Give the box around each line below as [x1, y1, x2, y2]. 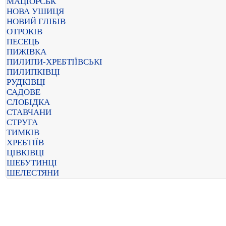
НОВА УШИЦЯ [7, 7, 64, 16]
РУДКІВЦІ [7, 77, 45, 87]
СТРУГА [7, 118, 38, 127]
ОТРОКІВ [7, 27, 42, 36]
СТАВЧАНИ [7, 107, 51, 117]
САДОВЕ [7, 87, 40, 97]
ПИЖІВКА [7, 47, 46, 56]
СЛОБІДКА [7, 97, 50, 107]
